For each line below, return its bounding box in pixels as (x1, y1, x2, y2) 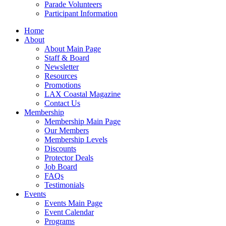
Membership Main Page (44, 117, 121, 126)
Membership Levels (44, 135, 107, 144)
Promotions (44, 81, 81, 89)
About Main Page (44, 44, 101, 53)
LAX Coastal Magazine (44, 90, 121, 98)
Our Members (44, 126, 89, 135)
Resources (44, 72, 77, 80)
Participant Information (44, 9, 118, 18)
